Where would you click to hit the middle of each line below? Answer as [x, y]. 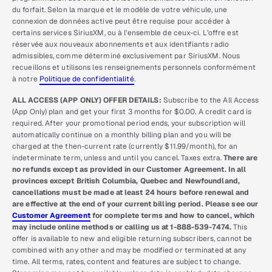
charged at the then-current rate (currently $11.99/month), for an [125, 147]
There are [241, 158]
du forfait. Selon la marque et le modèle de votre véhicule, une [120, 10]
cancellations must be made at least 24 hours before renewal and [131, 193]
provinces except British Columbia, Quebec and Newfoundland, [126, 181]
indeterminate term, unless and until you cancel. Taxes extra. [118, 158]
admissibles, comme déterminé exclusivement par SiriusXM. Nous [126, 56]
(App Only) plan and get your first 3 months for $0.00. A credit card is [132, 112]
